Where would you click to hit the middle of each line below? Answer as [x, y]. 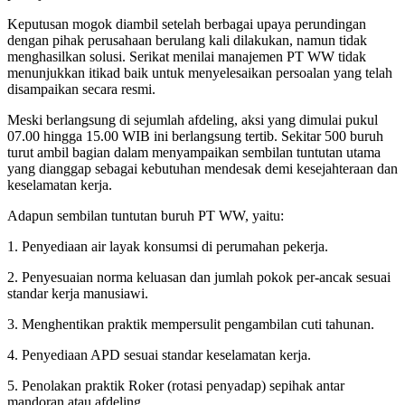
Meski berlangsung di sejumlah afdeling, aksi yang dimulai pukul [193, 120]
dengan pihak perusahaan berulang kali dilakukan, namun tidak [187, 41]
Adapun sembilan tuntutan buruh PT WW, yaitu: [146, 216]
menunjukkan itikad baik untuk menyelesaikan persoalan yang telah [200, 73]
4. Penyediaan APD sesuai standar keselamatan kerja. [159, 355]
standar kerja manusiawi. [78, 294]
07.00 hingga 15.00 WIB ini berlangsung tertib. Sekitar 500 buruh [195, 137]
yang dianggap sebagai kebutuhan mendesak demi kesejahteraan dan [202, 169]
